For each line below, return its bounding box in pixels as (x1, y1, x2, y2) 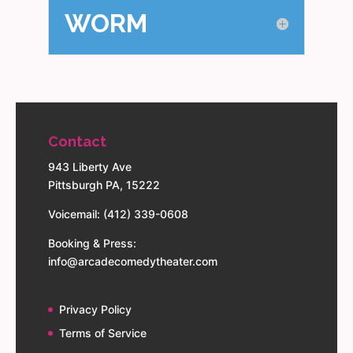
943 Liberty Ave (47, 160, 132, 174)
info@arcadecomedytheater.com (47, 255, 217, 269)
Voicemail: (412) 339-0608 (47, 207, 188, 221)
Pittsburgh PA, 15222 (47, 178, 160, 192)
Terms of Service (58, 325, 147, 340)
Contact (47, 133, 106, 150)
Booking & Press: (47, 236, 136, 251)
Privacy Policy (58, 302, 132, 316)
